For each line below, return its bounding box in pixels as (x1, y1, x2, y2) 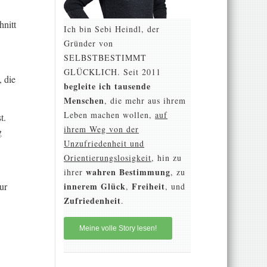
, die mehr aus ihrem (104, 94, 187, 106)
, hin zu (151, 151, 182, 163)
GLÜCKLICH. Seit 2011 (64, 66, 162, 77)
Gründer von (64, 37, 114, 49)
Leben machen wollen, (64, 108, 156, 120)
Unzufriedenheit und (64, 137, 145, 149)
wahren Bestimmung (86, 165, 171, 178)
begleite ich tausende (64, 79, 151, 92)
